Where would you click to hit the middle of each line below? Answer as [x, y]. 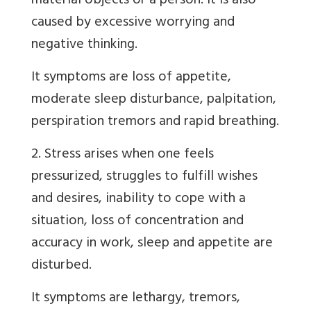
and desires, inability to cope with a [138, 200]
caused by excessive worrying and [133, 24]
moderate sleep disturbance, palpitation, [154, 101]
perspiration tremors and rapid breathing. [155, 123]
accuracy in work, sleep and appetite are [152, 244]
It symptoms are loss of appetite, [131, 78]
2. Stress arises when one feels [123, 155]
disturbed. [61, 267]
